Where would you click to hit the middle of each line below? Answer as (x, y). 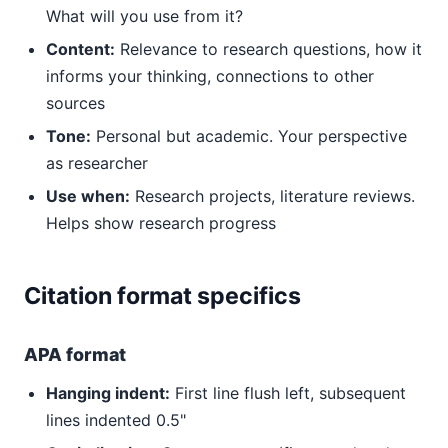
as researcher (97, 163)
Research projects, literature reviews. (272, 196)
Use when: (88, 196)
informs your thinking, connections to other (210, 76)
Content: (80, 49)
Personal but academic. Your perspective (249, 136)
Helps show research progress (161, 223)
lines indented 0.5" (116, 420)
